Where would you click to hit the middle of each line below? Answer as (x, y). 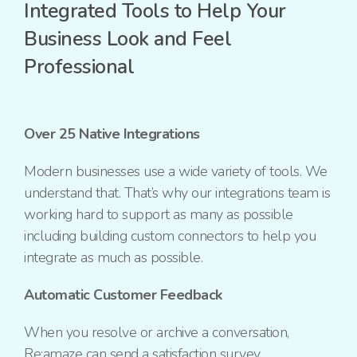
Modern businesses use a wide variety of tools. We (176, 172)
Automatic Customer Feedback (123, 295)
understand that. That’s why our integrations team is (177, 193)
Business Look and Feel (127, 39)
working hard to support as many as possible (159, 215)
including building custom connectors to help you (170, 236)
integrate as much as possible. (113, 258)
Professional (79, 67)
